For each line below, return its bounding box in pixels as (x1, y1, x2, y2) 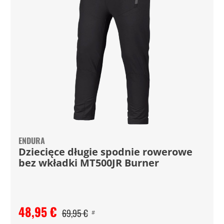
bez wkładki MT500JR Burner (18, 156, 159, 169)
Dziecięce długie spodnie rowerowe (18, 145, 192, 158)
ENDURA (18, 134, 45, 146)
